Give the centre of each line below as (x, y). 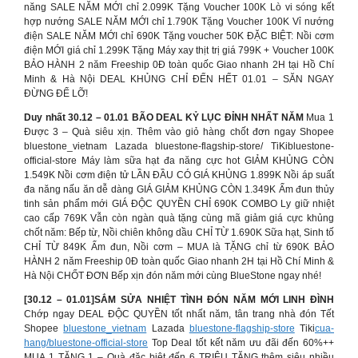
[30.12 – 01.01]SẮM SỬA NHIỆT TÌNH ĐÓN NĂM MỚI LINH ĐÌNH (179, 300)
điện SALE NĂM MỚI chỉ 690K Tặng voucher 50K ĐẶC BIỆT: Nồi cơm (179, 36)
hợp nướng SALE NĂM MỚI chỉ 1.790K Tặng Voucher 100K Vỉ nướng (179, 22)
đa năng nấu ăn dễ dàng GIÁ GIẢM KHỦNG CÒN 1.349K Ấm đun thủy (179, 189)
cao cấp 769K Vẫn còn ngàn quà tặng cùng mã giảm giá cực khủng (179, 218)
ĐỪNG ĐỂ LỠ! (56, 93)
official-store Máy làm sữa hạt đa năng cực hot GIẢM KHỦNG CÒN (179, 161)
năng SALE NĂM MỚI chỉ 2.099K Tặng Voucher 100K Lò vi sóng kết (179, 7)
